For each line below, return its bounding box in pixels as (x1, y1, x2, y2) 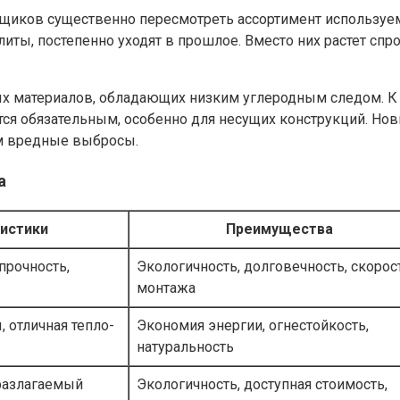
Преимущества (226, 221, 333, 238)
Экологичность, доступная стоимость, (137, 376, 387, 394)
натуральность (137, 338, 234, 356)
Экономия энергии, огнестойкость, (137, 317, 369, 335)
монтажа (137, 279, 196, 297)
